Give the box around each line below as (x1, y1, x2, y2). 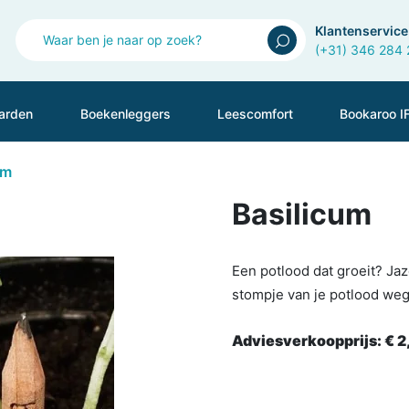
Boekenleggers (79, 105, 171, 121)
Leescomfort (216, 105, 293, 121)
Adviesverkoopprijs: (232, 330, 384, 350)
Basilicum (232, 195, 372, 232)
